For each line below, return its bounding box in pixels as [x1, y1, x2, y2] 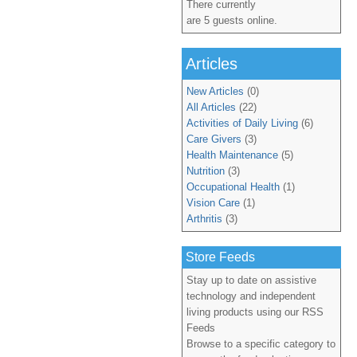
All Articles [186, 101, 236, 113]
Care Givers [186, 133, 241, 145]
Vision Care [186, 197, 240, 209]
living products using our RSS [186, 306, 324, 318]
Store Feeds [186, 250, 255, 264]
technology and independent [186, 290, 316, 302]
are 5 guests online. [186, 14, 277, 26]
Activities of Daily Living [186, 117, 298, 129]
